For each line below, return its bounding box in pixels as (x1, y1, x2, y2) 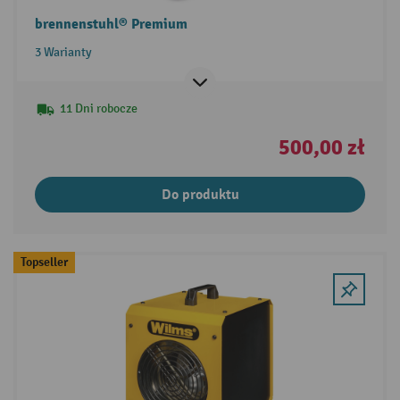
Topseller (20, 254, 68, 270)
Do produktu (161, 186, 239, 204)
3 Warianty (34, 45, 92, 61)
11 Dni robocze (59, 101, 137, 117)
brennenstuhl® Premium (34, 15, 187, 34)
